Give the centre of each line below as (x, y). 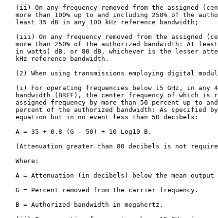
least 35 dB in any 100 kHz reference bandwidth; (101, 22)
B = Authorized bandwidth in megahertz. (84, 205)
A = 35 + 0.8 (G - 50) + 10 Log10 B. (78, 132)
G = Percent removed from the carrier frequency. (101, 190)
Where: (21, 161)
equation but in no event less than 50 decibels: (101, 117)
